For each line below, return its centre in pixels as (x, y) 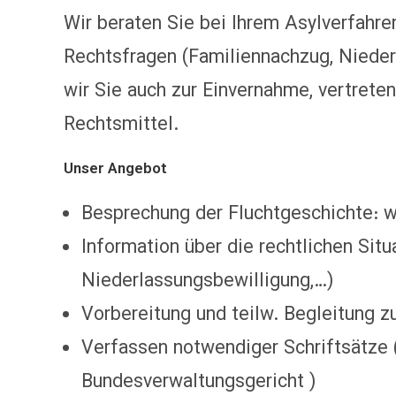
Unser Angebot (115, 170)
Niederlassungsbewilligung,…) (207, 282)
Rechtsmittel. (121, 125)
